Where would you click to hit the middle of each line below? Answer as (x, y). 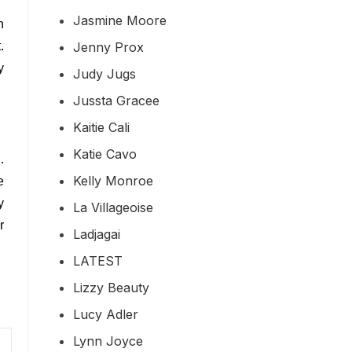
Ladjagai (97, 234)
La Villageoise (113, 207)
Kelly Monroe (113, 180)
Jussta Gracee (116, 100)
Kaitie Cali (101, 127)
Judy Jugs (104, 73)
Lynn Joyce (108, 341)
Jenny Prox (108, 47)
